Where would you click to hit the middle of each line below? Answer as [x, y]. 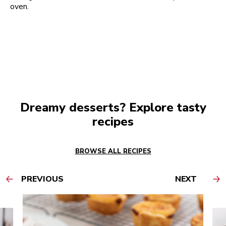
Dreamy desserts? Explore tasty [113, 107]
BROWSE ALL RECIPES [113, 151]
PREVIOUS [42, 179]
